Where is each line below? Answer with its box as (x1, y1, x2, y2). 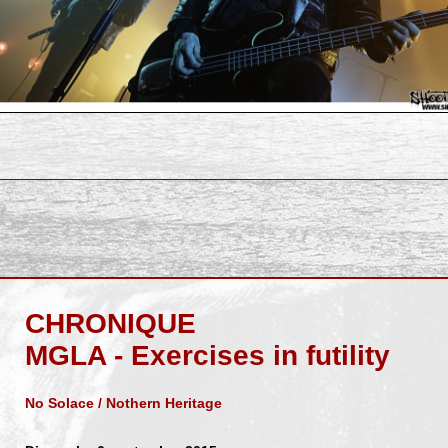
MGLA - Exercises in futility (24, 339, 390, 371)
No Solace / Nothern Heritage (24, 394, 222, 411)
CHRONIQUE (24, 307, 196, 339)
